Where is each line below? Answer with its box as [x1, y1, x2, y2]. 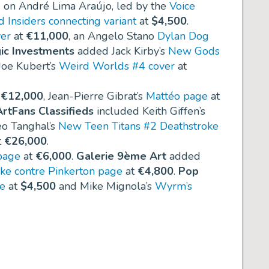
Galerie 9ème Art [76, 149, 166, 164]
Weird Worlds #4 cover [59, 59, 175, 74]
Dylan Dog [157, 29, 209, 44]
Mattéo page [146, 89, 208, 104]
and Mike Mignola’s [56, 179, 155, 194]
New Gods [168, 44, 220, 59]
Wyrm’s [155, 179, 192, 194]
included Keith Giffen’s [94, 104, 205, 119]
